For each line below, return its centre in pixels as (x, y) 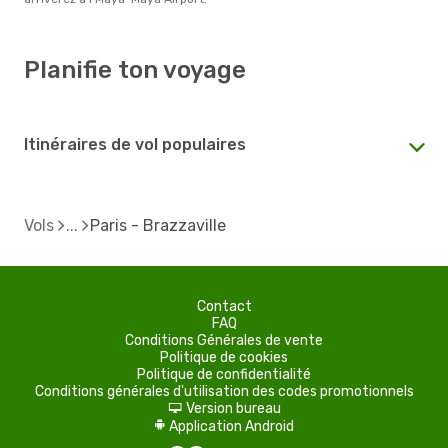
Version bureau (233, 408)
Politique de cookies (224, 357)
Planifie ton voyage (135, 69)
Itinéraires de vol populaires (135, 144)
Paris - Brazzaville (158, 225)
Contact (224, 306)
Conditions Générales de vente (224, 340)
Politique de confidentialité (224, 374)
